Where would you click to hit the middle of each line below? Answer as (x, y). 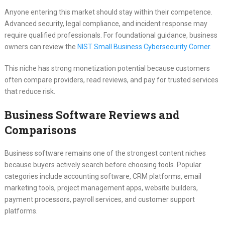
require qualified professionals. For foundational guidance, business (111, 35)
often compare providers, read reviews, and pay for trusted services (111, 80)
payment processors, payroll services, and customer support (99, 200)
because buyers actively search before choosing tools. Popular (103, 165)
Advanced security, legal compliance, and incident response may (106, 24)
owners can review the (41, 47)
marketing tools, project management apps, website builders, (101, 188)
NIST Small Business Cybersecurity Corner (143, 47)
